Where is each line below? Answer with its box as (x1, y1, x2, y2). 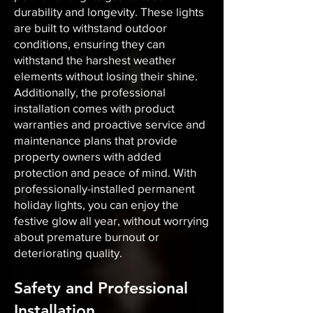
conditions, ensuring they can (14, 37, 165, 50)
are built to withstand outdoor (14, 21, 167, 34)
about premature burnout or (14, 230, 159, 243)
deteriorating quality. (14, 246, 122, 259)
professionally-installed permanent (14, 182, 195, 195)
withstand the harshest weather (14, 53, 176, 66)
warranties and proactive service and (14, 117, 205, 131)
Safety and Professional (14, 278, 188, 298)
